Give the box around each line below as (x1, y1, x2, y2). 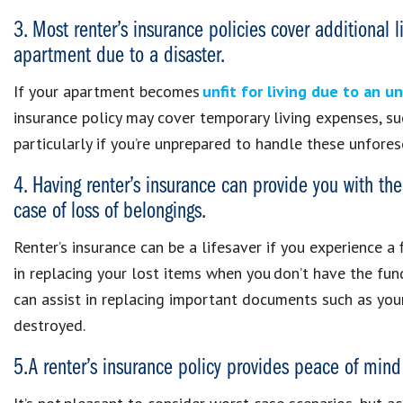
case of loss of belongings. (13, 200, 206, 224)
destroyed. (13, 315, 85, 336)
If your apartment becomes (13, 81, 202, 102)
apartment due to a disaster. (13, 44, 225, 68)
